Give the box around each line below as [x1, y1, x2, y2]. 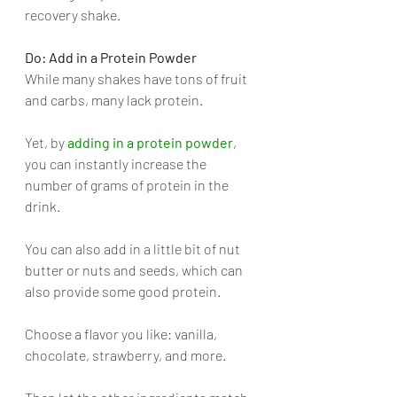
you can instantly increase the [25, 155, 209, 172]
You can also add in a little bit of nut [25, 240, 243, 257]
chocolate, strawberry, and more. [25, 346, 229, 363]
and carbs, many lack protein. [25, 91, 206, 108]
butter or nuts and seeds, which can [25, 261, 245, 278]
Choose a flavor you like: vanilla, [25, 325, 220, 342]
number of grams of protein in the [25, 176, 231, 193]
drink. [25, 198, 63, 214]
